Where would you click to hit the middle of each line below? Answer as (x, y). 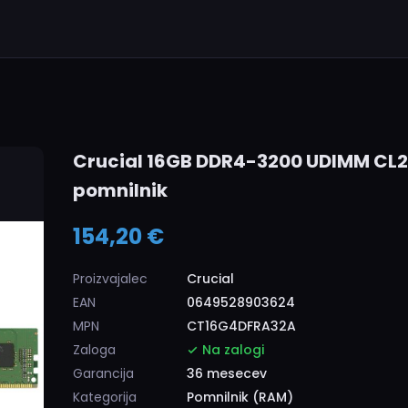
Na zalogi (231, 350)
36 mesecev (227, 373)
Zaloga (94, 350)
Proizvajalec (110, 279)
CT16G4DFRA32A (241, 326)
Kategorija (105, 397)
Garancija (103, 373)
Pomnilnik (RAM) (240, 397)
